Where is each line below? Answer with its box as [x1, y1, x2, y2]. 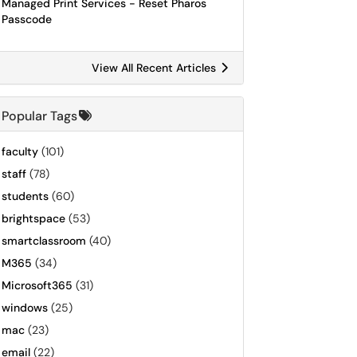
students [2, 189, 49, 203]
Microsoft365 [2, 278, 73, 292]
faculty [2, 144, 38, 159]
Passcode [2, 12, 52, 26]
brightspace [2, 211, 65, 226]
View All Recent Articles [92, 61, 219, 75]
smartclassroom [2, 233, 86, 248]
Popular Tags [2, 108, 77, 124]
